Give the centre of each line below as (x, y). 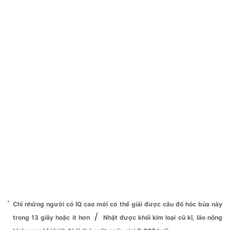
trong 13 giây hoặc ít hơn (52, 217)
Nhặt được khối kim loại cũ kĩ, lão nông (163, 217)
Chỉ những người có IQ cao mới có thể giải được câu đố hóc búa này (118, 204)
